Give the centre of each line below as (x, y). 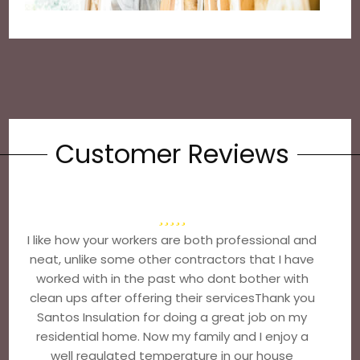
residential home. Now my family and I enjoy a (172, 336)
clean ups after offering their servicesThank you (172, 298)
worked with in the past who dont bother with (172, 278)
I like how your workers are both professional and (172, 240)
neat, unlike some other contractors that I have (172, 259)
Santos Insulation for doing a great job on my (172, 317)
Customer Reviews (172, 154)
